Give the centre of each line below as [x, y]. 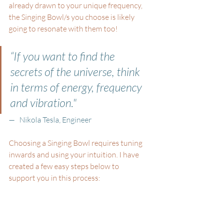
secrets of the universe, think [76, 71]
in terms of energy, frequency [77, 87]
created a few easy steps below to [65, 166]
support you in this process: [54, 178]
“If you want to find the [64, 56]
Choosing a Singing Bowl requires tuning [76, 143]
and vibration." [45, 102]
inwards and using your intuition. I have [75, 154]
